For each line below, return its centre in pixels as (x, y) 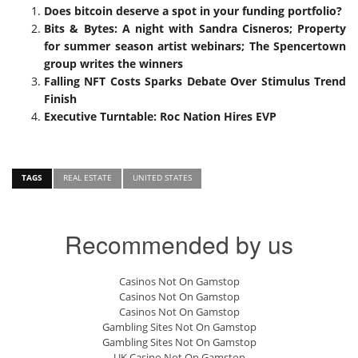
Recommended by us (179, 244)
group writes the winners (113, 64)
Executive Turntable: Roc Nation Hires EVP (160, 116)
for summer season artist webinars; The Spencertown (195, 46)
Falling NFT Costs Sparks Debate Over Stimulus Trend (195, 81)
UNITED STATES (162, 177)
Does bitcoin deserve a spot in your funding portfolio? (193, 11)
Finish (60, 99)
